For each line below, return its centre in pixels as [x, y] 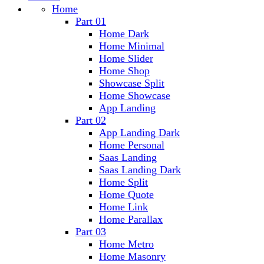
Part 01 [91, 21]
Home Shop [124, 71]
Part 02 [91, 120]
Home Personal [132, 145]
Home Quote [126, 194]
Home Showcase [135, 95]
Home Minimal [132, 46]
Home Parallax [131, 219]
